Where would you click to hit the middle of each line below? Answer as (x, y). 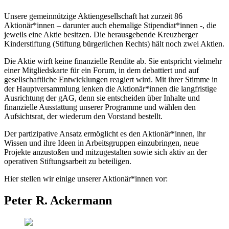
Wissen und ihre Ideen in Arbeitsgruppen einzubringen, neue (101, 143)
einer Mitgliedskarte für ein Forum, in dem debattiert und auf (101, 70)
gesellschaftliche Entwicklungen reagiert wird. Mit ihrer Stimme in (111, 79)
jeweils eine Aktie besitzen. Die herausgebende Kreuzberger (101, 34)
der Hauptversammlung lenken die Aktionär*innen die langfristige (110, 88)
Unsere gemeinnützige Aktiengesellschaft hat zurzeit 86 (93, 16)
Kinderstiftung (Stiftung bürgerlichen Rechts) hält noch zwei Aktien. (114, 43)
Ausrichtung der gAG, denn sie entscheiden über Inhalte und (102, 98)
